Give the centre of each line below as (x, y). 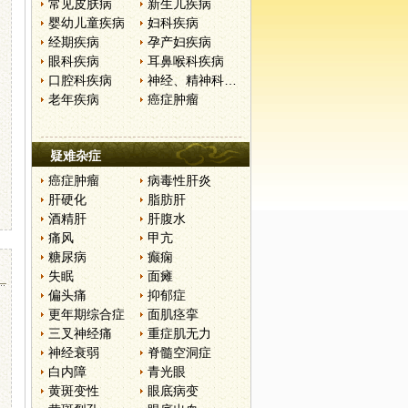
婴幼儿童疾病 (87, 23)
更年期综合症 (87, 314)
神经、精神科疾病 (231, 80)
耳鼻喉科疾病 (186, 61)
